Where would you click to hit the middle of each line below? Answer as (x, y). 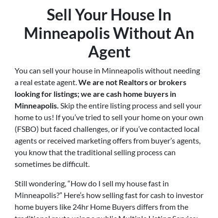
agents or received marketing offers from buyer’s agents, (108, 141)
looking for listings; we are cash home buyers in (95, 94)
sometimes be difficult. (52, 164)
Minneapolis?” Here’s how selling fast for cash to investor (109, 195)
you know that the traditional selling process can (95, 152)
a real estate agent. (46, 82)
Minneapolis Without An (109, 33)
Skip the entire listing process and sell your (130, 106)
